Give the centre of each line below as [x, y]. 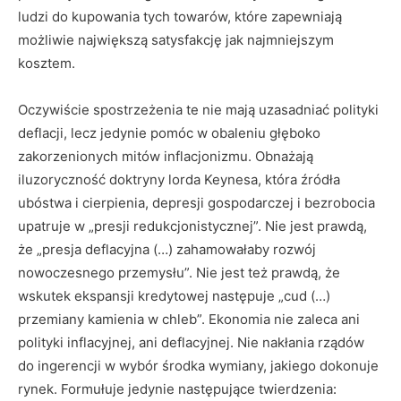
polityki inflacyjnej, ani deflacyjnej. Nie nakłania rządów [191, 342]
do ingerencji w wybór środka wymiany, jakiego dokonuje [198, 366]
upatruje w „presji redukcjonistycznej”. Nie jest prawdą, [192, 226]
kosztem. [47, 63]
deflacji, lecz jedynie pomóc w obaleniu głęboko [169, 133]
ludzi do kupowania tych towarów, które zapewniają [180, 17]
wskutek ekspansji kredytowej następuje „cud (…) [174, 296]
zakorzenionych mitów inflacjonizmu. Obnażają [166, 156]
